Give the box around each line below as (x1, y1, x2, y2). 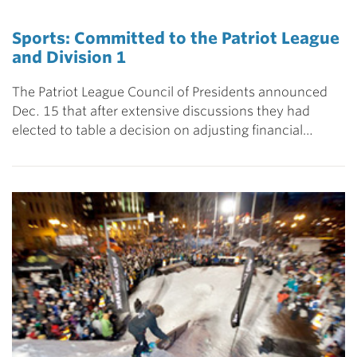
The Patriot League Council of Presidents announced (12, 84, 328, 100)
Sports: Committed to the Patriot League (12, 28, 339, 48)
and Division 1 (12, 47, 126, 67)
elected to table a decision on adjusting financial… (12, 122, 313, 138)
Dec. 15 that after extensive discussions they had (12, 103, 310, 119)
